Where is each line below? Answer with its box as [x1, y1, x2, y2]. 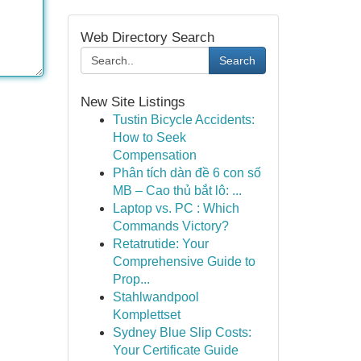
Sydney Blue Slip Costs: [112, 326, 251, 339]
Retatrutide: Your [112, 237, 209, 251]
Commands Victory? [112, 219, 229, 233]
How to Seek [112, 131, 186, 144]
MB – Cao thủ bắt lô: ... [112, 184, 242, 197]
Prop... [112, 272, 150, 286]
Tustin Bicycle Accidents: [112, 113, 255, 127]
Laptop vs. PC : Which [112, 201, 239, 215]
